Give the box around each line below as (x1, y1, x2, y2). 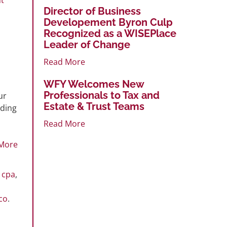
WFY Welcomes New (44, 78, 144, 90)
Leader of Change (44, 38, 130, 51)
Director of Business (44, 5, 141, 17)
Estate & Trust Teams (44, 100, 144, 112)
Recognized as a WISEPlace (44, 27, 176, 40)
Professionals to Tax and (44, 89, 160, 101)
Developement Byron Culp (44, 16, 173, 28)
